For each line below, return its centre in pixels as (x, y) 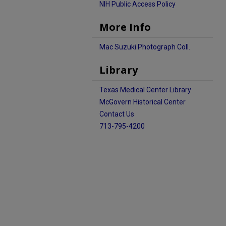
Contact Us (117, 114)
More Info (125, 27)
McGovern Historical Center (143, 102)
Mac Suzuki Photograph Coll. (145, 47)
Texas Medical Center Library (145, 90)
